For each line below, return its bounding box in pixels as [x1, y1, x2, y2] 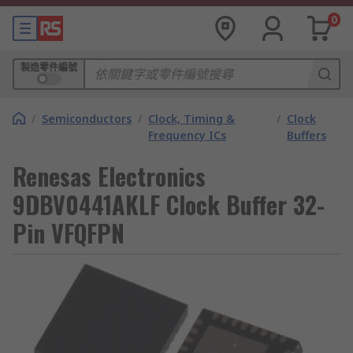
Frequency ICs [148, 128, 226, 143]
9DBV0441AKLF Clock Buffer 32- [13, 187, 325, 222]
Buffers [286, 128, 326, 143]
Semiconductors [42, 111, 132, 126]
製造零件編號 [20, 61, 77, 74]
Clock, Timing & [148, 111, 235, 126]
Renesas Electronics [13, 158, 206, 194]
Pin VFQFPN [13, 215, 124, 251]
